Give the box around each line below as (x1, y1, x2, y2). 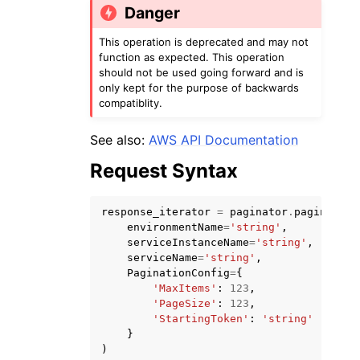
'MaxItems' (153, 281, 217, 294)
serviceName (127, 251, 198, 264)
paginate (294, 205, 346, 218)
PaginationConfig (127, 266, 230, 279)
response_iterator (101, 205, 211, 218)
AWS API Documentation (149, 131, 298, 148)
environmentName (127, 220, 223, 233)
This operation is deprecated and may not (99, 35, 309, 48)
